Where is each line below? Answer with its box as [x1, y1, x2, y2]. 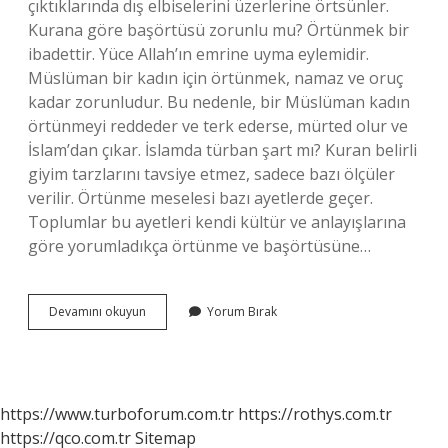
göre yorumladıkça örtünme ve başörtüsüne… [28, 235, 371, 257]
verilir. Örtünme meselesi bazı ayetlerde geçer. [28, 187, 373, 209]
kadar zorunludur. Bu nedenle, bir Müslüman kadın [28, 91, 410, 113]
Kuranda [145, 320, 193, 337]
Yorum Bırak [207, 303, 277, 320]
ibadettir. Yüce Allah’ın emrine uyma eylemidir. [28, 43, 369, 65]
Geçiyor [145, 338, 189, 355]
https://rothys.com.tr [238, 403, 392, 425]
